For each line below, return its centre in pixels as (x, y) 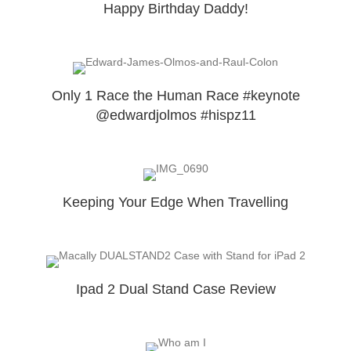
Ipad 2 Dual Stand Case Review (175, 289)
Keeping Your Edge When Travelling (175, 202)
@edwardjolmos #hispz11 (175, 115)
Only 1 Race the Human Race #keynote (175, 95)
